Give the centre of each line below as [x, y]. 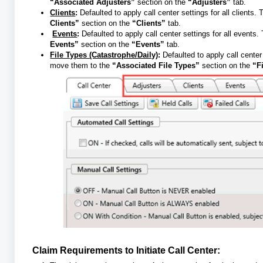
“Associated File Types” [157, 65]
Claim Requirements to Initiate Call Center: [127, 251]
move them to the [81, 65]
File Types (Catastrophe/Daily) [104, 55]
